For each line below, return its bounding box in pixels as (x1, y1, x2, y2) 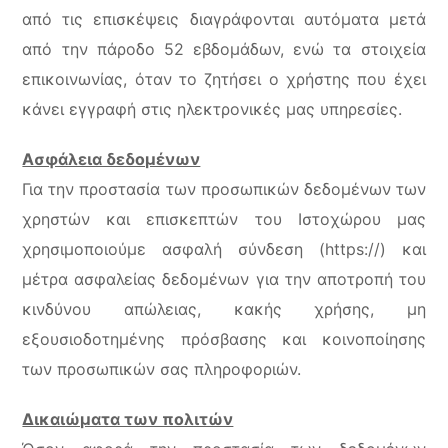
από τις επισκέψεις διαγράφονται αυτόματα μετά (22, 9, 426, 29)
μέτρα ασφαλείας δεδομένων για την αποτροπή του (22, 269, 426, 289)
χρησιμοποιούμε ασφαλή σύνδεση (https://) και (22, 239, 426, 259)
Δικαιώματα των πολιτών (22, 409, 234, 429)
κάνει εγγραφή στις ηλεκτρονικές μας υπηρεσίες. (22, 99, 403, 119)
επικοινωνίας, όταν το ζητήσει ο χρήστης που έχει (22, 69, 426, 89)
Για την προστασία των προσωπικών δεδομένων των (22, 179, 426, 199)
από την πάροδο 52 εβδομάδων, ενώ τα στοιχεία (22, 39, 426, 59)
